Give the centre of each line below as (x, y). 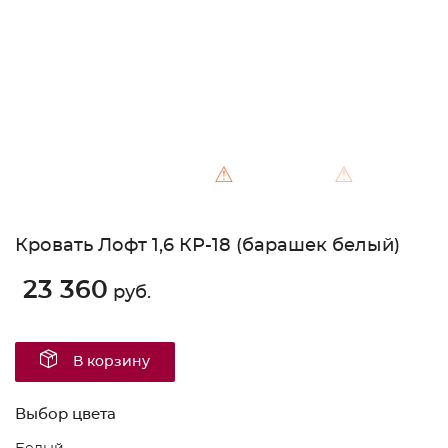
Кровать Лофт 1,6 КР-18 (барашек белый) (207, 246)
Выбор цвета (65, 415)
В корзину (111, 362)
